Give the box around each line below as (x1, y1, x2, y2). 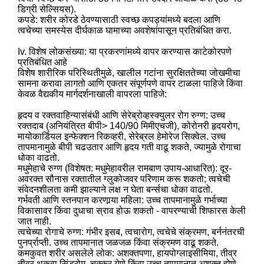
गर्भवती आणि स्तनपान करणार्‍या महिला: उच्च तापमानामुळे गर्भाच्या (18, 194, 228, 205)
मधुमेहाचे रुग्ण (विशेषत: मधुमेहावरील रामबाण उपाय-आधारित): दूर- (18, 163, 232, 173)
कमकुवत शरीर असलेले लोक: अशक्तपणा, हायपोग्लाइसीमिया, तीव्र (18, 247, 237, 258)
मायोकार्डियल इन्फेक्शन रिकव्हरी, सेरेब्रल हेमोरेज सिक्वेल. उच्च (18, 131, 226, 141)
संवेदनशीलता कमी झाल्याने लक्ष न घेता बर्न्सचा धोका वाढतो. (18, 184, 213, 194)
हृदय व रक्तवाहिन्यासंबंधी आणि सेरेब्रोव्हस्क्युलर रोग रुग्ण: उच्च (18, 110, 226, 120)
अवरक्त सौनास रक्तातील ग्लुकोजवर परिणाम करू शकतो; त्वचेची (18, 173, 231, 184)
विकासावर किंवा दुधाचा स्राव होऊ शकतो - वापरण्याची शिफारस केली (18, 205, 246, 216)
